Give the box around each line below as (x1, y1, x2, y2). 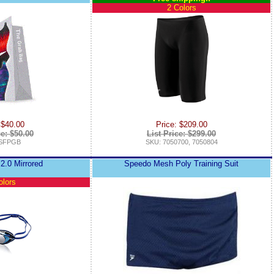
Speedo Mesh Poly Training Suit (124, 159, 239, 168)
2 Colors (166, 3, 196, 12)
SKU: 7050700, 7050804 (145, 138, 218, 146)
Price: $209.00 (155, 120, 207, 130)
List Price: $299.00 (147, 129, 216, 139)
